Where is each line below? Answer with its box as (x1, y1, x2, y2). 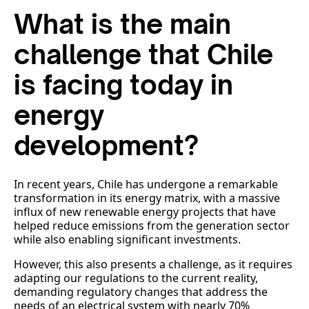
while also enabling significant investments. (14, 232, 241, 248)
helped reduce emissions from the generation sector (14, 218, 290, 234)
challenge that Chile (14, 38, 273, 71)
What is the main (14, 8, 231, 41)
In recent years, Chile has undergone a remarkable (14, 177, 278, 192)
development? (14, 129, 199, 162)
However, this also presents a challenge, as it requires (14, 257, 292, 272)
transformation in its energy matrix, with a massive (14, 190, 280, 206)
